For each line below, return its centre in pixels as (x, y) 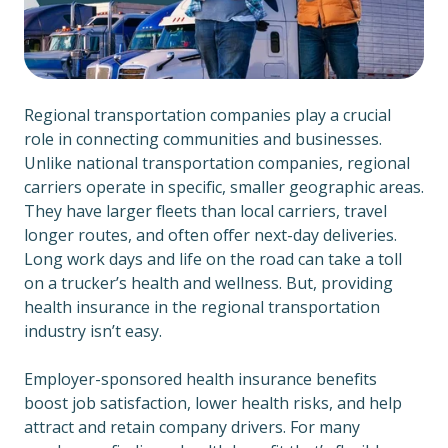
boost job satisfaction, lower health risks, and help (213, 403)
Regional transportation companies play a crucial (207, 115)
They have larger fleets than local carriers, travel (205, 211)
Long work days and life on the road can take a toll (213, 259)
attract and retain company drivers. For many (192, 427)
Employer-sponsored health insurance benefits (200, 379)
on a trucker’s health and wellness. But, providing (208, 283)
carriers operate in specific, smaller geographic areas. (224, 187)
